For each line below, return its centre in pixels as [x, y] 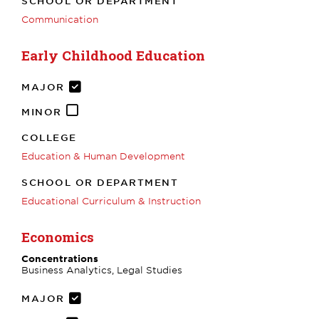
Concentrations [60, 258]
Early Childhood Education [113, 55]
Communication [60, 19]
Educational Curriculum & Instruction [111, 200]
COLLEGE [49, 137]
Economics [58, 236]
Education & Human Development [103, 156]
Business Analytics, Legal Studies [102, 270]
